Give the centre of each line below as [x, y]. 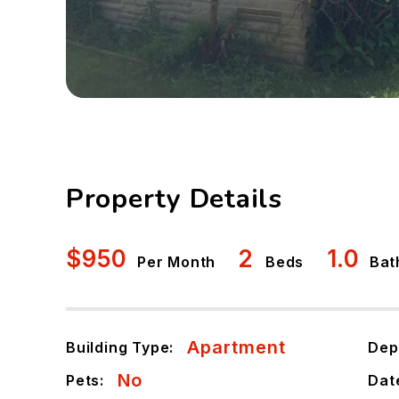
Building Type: [120, 347]
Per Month [176, 262]
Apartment [237, 347]
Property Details [174, 199]
